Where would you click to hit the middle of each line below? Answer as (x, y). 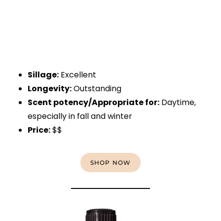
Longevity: (50, 89)
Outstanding (96, 89)
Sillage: (43, 75)
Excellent (77, 75)
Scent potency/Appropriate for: (93, 103)
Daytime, (178, 103)
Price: (39, 130)
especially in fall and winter (80, 116)
